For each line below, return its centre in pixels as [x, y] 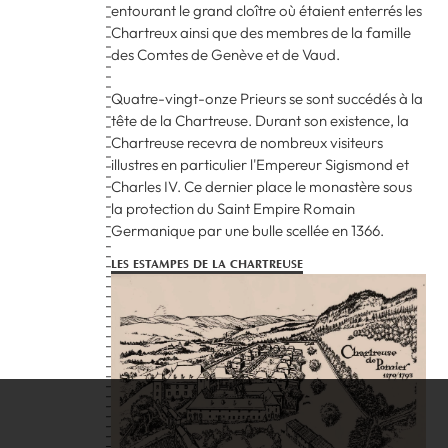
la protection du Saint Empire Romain [233, 208]
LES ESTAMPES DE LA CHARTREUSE [207, 264]
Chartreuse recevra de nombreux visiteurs [247, 142]
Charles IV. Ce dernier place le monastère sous [262, 186]
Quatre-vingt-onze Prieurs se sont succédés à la [267, 98]
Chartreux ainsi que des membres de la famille [261, 32]
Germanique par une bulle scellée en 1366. [248, 230]
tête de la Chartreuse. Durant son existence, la [260, 120]
